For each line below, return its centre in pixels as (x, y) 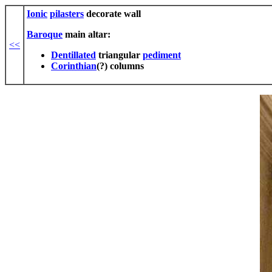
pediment (162, 55)
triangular (119, 55)
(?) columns (120, 66)
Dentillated (73, 55)
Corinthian (74, 66)
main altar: (87, 34)
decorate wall (112, 14)
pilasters (67, 14)
